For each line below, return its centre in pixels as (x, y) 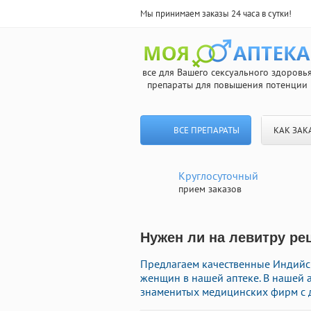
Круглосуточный (218, 176)
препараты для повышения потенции (227, 85)
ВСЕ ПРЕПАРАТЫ (206, 130)
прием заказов (210, 189)
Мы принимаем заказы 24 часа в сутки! (216, 14)
